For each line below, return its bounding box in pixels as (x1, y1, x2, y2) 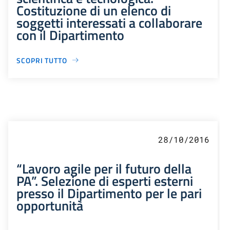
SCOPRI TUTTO (16, 54, 67, 66)
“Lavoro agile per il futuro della (16, 158, 191, 179)
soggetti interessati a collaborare (16, 12, 202, 33)
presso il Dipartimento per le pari (16, 182, 202, 203)
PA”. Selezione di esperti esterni (16, 170, 193, 191)
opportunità (16, 195, 83, 216)
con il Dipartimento (16, 24, 124, 45)
